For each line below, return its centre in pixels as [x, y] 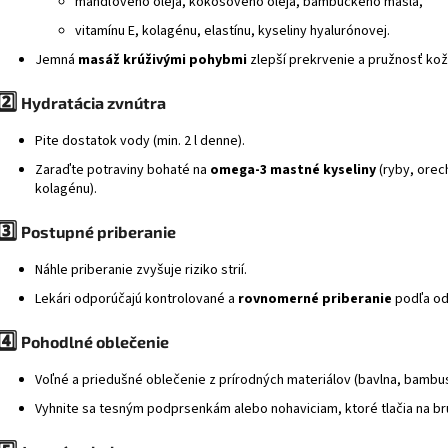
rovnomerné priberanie [315, 299]
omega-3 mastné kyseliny [293, 170]
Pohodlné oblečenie [95, 342]
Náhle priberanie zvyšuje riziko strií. [141, 270]
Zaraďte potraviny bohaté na [122, 170]
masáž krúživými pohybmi [162, 60]
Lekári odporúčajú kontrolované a [136, 299]
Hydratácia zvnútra [93, 103]
